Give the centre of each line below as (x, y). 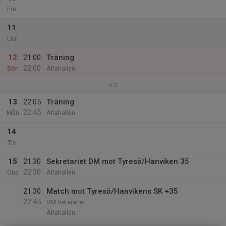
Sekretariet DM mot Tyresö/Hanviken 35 (118, 161)
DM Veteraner (66, 202)
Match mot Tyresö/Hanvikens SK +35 (112, 191)
